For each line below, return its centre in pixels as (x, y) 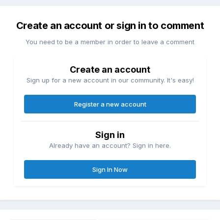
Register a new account (110, 104)
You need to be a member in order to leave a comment (110, 42)
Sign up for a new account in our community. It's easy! (110, 80)
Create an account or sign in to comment (110, 26)
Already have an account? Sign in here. (110, 146)
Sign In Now (110, 170)
